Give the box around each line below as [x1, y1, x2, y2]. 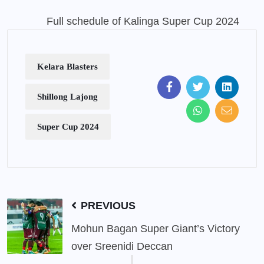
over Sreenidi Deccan [71, 240, 173, 253]
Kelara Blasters [37, 62, 98, 72]
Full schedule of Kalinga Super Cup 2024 [47, 15, 239, 28]
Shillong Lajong [37, 92, 98, 102]
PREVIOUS [78, 200, 136, 212]
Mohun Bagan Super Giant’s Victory [71, 223, 240, 235]
